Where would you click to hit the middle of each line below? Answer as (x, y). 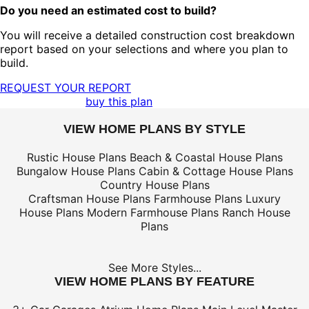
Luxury (263, 199)
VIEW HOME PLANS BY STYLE (154, 129)
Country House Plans (154, 185)
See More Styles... (154, 268)
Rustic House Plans (76, 158)
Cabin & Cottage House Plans (216, 171)
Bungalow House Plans (76, 171)
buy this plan (119, 102)
